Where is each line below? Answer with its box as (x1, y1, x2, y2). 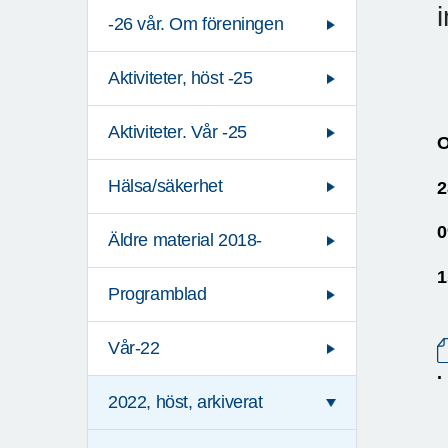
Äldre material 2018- (108, 230, 262, 251)
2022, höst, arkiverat (108, 392, 263, 413)
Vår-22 (108, 338, 160, 359)
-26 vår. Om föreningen (108, 14, 284, 35)
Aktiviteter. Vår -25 (108, 122, 247, 143)
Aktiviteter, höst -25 (108, 68, 253, 89)
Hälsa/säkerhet (108, 176, 223, 197)
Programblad (108, 284, 207, 305)
